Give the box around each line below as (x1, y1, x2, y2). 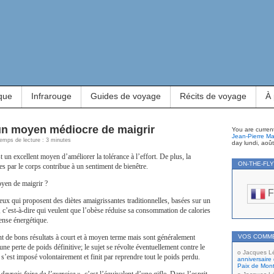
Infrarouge (31, 91, 72, 101)
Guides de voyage (91, 91, 161, 101)
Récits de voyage (180, 91, 246, 101)
